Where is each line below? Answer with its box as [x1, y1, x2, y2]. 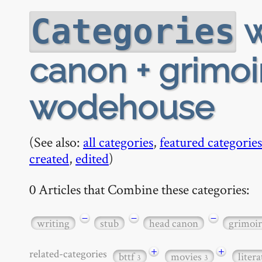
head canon [149, 215, 198, 230]
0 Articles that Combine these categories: [29, 180, 250, 198]
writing [37, 215, 70, 230]
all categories [83, 133, 153, 151]
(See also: [29, 133, 83, 151]
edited [75, 149, 109, 167]
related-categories [29, 246, 111, 261]
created [29, 149, 69, 167]
